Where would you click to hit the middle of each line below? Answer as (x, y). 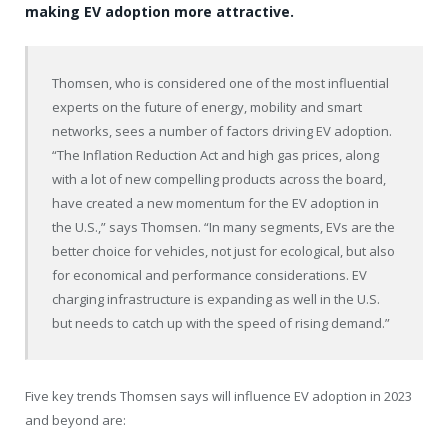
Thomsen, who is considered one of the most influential (221, 82)
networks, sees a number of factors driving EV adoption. (222, 130)
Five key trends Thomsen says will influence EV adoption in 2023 (218, 395)
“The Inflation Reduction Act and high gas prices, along (216, 154)
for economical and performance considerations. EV (210, 274)
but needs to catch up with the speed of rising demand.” (221, 322)
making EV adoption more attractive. (159, 12)
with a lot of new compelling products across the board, (219, 178)
